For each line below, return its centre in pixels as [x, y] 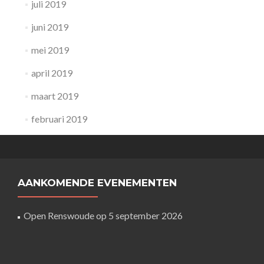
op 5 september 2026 [138, 215]
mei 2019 [50, 50]
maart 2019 [55, 96]
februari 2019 [59, 119]
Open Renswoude [59, 215]
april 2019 [52, 73]
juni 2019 [49, 27]
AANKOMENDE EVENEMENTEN [97, 183]
